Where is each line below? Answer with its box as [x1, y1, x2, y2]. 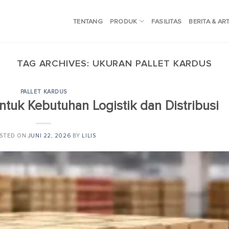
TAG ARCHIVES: [16, 58, 93, 69]
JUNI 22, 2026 [28, 132, 71, 139]
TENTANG [73, 17, 103, 26]
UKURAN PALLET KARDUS [92, 58, 213, 69]
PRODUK [109, 17, 138, 26]
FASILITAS [151, 17, 182, 26]
